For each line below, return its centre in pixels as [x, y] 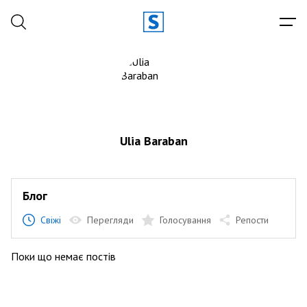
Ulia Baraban [153, 141]
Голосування [185, 220]
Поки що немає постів [63, 256]
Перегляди [110, 220]
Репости [252, 220]
